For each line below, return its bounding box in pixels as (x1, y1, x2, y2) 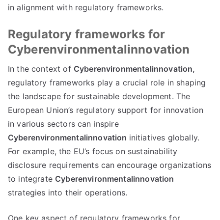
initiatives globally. (129, 133, 200, 142)
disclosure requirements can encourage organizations (8, 160, 212, 170)
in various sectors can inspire (8, 119, 119, 129)
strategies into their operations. (8, 188, 128, 197)
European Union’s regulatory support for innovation (8, 105, 204, 115)
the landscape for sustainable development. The (8, 91, 191, 101)
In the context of (8, 64, 74, 74)
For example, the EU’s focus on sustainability (8, 146, 178, 156)
